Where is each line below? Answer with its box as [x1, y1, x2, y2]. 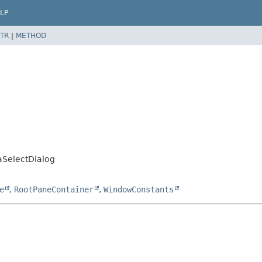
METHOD [16, 31, 46, 40]
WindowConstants [104, 184, 174, 194]
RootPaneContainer [14, 184, 94, 194]
